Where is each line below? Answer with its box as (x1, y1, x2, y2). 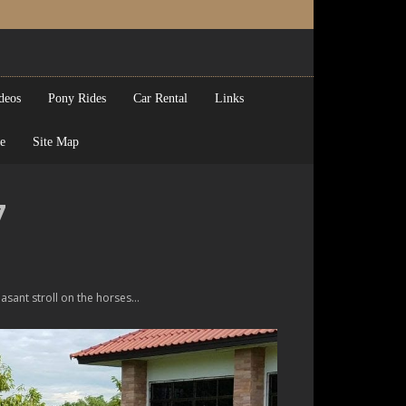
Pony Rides (48, 92, 106, 105)
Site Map (32, 135, 79, 149)
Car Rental (133, 92, 188, 105)
